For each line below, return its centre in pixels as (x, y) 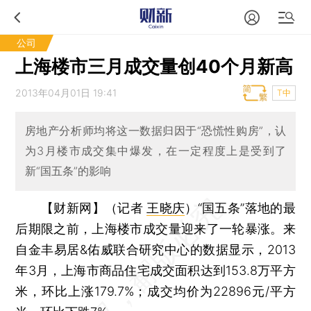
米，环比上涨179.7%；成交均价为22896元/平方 (155, 291)
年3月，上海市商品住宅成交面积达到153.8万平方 (155, 270)
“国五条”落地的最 (246, 208)
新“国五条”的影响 (68, 171)
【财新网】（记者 (94, 208)
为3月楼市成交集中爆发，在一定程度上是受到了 (155, 151)
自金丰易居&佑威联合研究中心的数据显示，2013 (155, 249)
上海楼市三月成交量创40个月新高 (154, 66)
